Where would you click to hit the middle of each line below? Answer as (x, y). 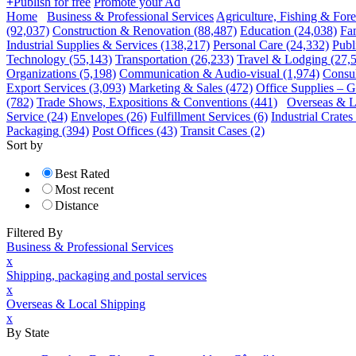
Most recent (84, 189)
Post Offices (123, 130)
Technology (36, 59)
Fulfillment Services (200, 116)
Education (265, 30)
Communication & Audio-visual (199, 73)
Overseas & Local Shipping (76, 304)
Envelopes (97, 116)
